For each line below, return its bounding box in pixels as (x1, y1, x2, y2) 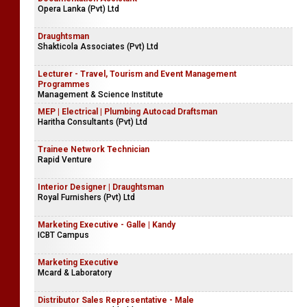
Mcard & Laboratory (38, 267, 112, 278)
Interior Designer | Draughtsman (38, 182, 164, 192)
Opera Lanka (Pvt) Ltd (38, 3, 119, 14)
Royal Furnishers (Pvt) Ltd (38, 192, 135, 202)
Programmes (38, 79, 90, 89)
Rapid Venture (38, 154, 92, 164)
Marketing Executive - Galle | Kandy (38, 219, 175, 230)
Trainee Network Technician (38, 144, 149, 154)
